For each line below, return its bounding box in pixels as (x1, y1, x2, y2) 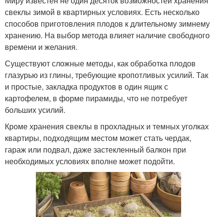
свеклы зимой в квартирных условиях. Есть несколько (5, 6, 200, 17)
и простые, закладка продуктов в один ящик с (5, 80, 168, 92)
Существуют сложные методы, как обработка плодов (5, 57, 196, 69)
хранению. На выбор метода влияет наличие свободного (5, 29, 210, 41)
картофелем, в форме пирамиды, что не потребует (5, 92, 187, 104)
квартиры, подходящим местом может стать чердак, (5, 132, 191, 143)
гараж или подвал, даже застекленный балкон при (5, 143, 186, 155)
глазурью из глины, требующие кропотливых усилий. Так (5, 69, 208, 80)
